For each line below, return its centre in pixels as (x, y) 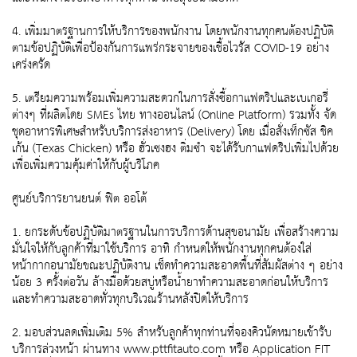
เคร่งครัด (31, 65)
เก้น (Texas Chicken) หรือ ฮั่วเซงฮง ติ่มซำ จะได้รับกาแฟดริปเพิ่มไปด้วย (175, 149)
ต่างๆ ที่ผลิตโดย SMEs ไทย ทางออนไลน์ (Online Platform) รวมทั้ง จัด (174, 116)
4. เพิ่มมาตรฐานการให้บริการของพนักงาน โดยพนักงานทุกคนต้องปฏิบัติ (173, 32)
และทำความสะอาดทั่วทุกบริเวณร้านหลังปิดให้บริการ (130, 300)
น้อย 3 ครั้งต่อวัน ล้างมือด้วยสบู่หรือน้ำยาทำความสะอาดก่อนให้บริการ (170, 283)
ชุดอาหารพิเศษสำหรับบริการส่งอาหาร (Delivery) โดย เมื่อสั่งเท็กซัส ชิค (173, 132)
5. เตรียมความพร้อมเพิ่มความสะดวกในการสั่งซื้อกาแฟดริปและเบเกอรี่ (170, 99)
